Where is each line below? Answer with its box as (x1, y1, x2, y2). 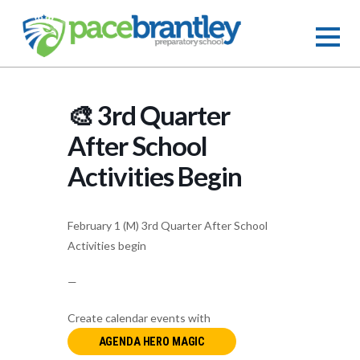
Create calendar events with (67, 311, 211, 325)
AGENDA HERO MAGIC (98, 335, 206, 349)
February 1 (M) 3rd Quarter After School (67, 219, 268, 233)
